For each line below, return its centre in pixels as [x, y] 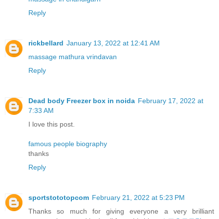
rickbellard [46, 43]
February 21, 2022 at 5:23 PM [138, 197]
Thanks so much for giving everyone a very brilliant [121, 211]
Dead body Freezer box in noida [82, 100]
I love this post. [52, 124]
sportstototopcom [59, 197]
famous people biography [68, 143]
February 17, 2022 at [171, 100]
